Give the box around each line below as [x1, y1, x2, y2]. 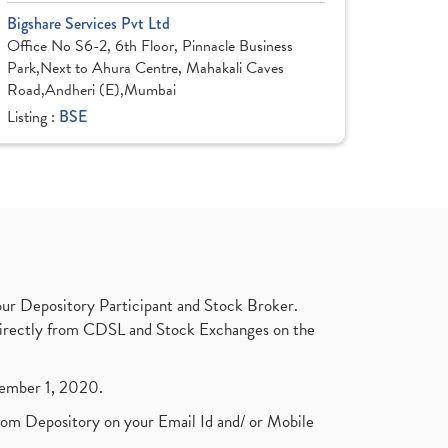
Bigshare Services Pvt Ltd [7, 12, 170, 35]
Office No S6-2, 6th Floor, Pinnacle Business [7, 34, 293, 58]
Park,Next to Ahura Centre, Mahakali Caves [7, 56, 284, 80]
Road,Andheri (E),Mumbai [7, 78, 176, 102]
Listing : [7, 105, 59, 129]
